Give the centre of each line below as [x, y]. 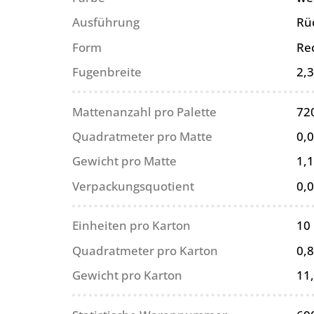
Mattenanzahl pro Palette [145, 111]
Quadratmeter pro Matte [143, 136]
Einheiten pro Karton [132, 226]
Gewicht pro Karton [128, 275]
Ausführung [106, 22]
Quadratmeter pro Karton [145, 250]
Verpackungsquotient [134, 186]
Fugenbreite [107, 72]
